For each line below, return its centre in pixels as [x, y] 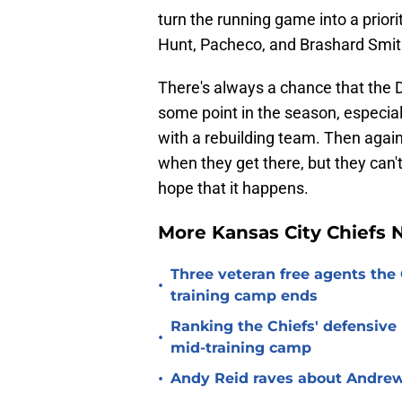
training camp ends [244, 296]
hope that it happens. [233, 188]
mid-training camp [241, 348]
